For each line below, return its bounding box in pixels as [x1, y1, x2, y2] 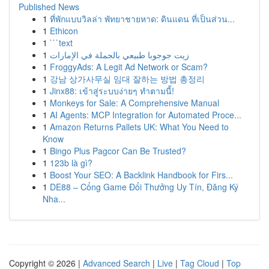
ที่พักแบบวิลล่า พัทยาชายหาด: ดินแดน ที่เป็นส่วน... [50, 13, 235, 25]
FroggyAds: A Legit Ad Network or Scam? [50, 61, 208, 73]
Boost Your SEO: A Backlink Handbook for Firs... [50, 169, 233, 181]
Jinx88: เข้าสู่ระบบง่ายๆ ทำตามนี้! [50, 85, 174, 97]
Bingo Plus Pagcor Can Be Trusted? [50, 145, 186, 157]
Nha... [43, 193, 65, 205]
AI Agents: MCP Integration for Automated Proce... [50, 109, 241, 121]
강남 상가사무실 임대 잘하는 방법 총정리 [50, 73, 205, 85]
